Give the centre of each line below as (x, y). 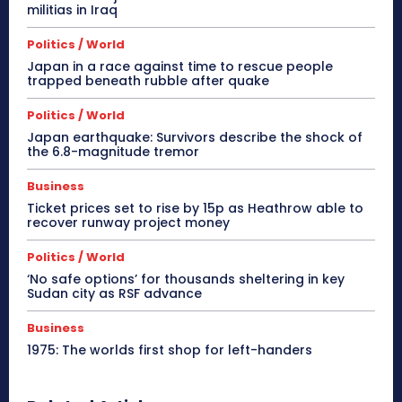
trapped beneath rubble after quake (148, 81)
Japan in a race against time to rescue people (180, 67)
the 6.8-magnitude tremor (113, 152)
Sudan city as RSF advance (114, 294)
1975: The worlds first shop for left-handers (170, 350)
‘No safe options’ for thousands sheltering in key (186, 280)
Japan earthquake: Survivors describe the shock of (195, 138)
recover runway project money (128, 223)
